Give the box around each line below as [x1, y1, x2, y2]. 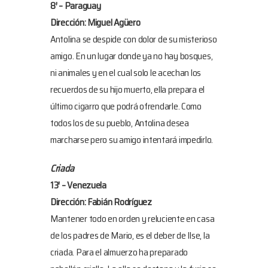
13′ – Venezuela [50, 177, 106, 193]
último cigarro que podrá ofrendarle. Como [50, 98, 202, 114]
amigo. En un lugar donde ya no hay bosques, [50, 48, 213, 63]
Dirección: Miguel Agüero [50, 14, 144, 30]
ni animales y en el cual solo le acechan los [50, 65, 202, 80]
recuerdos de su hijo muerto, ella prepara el [50, 81, 205, 97]
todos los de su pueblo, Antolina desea [50, 115, 189, 130]
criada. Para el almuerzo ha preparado [50, 244, 188, 260]
